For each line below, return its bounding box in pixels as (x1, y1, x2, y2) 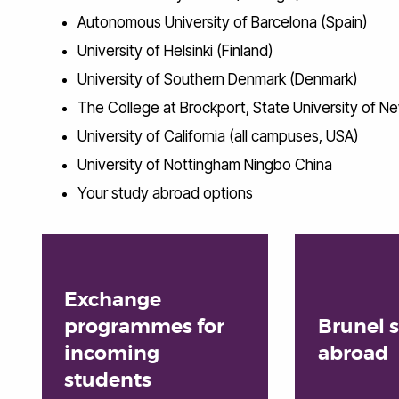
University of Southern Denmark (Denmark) (77, 69, 358, 88)
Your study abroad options (77, 183, 253, 202)
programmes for (64, 314, 225, 340)
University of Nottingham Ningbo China (77, 155, 332, 174)
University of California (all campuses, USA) (77, 126, 359, 145)
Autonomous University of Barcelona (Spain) (77, 12, 368, 31)
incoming (64, 341, 160, 367)
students (64, 368, 152, 394)
